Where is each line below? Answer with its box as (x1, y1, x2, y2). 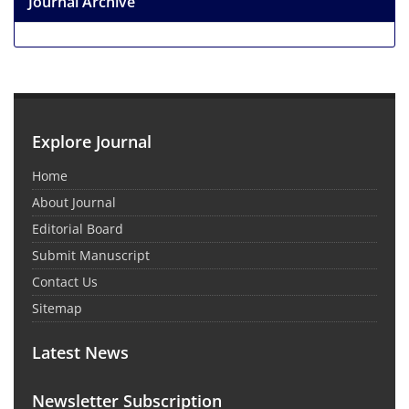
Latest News (32, 341, 129, 364)
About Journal (32, 194, 116, 212)
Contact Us (32, 273, 98, 291)
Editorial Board (32, 220, 123, 238)
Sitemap (32, 299, 82, 318)
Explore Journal (32, 131, 152, 153)
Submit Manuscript (32, 246, 150, 265)
